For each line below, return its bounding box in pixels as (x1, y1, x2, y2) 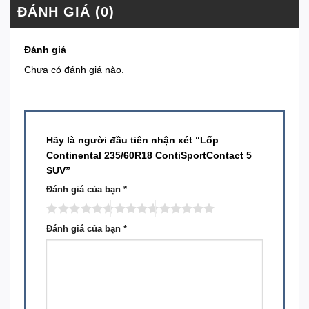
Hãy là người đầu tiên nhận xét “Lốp (46, 134, 219, 146)
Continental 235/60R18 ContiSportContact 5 (46, 149, 252, 161)
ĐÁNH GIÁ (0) (17, 3, 114, 19)
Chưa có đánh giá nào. (24, 63, 124, 75)
